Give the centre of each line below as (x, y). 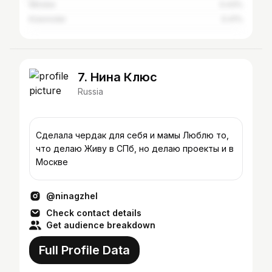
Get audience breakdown (101, 225)
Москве (52, 162)
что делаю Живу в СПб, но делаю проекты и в (135, 148)
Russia (90, 91)
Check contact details (94, 213)
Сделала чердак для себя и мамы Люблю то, (132, 135)
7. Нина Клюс (117, 77)
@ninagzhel (72, 196)
